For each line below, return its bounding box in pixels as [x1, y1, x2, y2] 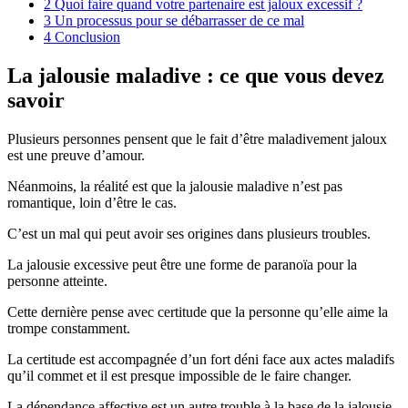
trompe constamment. [7, 320, 130, 336]
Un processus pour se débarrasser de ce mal [51, 12, 304, 28]
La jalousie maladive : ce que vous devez [7, 63, 384, 87]
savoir [7, 87, 65, 112]
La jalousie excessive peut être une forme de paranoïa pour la [7, 256, 357, 272]
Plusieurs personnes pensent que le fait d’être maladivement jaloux [7, 130, 387, 147]
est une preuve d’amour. [7, 147, 145, 163]
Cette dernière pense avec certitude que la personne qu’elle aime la [7, 303, 388, 320]
